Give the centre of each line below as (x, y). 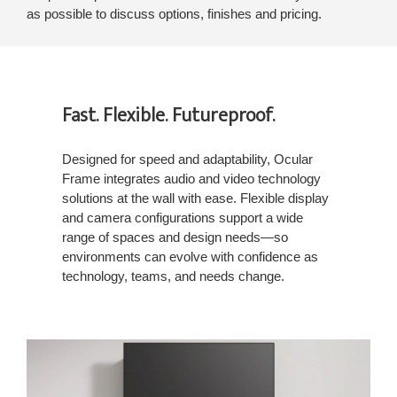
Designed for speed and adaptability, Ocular (187, 159)
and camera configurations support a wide (183, 217)
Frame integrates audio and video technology (191, 178)
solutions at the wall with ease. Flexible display (195, 198)
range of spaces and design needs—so (175, 237)
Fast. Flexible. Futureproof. (168, 115)
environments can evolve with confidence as (190, 256)
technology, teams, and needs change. (173, 276)
